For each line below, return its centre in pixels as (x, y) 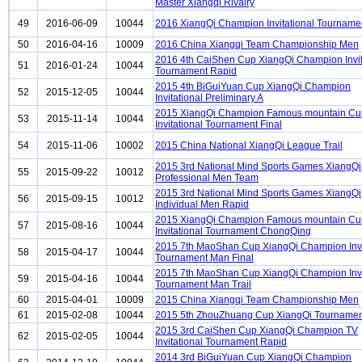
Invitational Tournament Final (219, 124)
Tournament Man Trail (203, 284)
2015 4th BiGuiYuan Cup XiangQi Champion (253, 86)
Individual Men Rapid (202, 204)
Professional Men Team (207, 178)
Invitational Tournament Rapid (221, 342)
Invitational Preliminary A (209, 98)
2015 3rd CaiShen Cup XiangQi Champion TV (257, 330)
